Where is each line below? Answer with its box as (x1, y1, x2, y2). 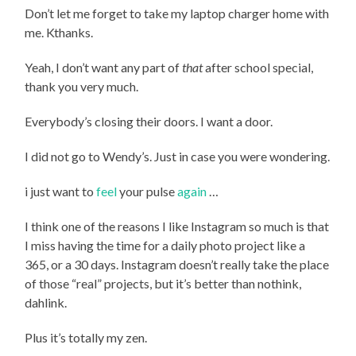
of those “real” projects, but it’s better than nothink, (25, 275, 302, 291)
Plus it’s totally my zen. (25, 329, 148, 345)
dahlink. (25, 294, 68, 310)
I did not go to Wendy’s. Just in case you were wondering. (25, 148, 331, 164)
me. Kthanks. (25, 24, 94, 40)
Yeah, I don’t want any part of (25, 59, 183, 75)
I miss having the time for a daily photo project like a (25, 237, 306, 253)
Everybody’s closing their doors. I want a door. (25, 113, 273, 129)
